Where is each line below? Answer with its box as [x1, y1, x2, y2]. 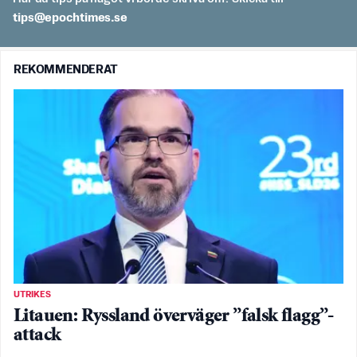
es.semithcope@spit [13, 12, 127, 25]
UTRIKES [14, 289, 51, 300]
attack [14, 326, 61, 345]
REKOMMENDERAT [14, 64, 118, 76]
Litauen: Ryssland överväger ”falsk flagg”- [14, 307, 334, 326]
